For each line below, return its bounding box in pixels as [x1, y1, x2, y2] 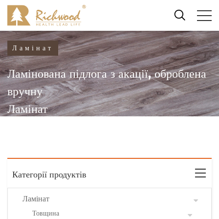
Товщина [32, 209, 59, 218]
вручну [7, 86, 43, 98]
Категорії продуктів [12, 169, 87, 180]
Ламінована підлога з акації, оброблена [7, 68, 206, 80]
